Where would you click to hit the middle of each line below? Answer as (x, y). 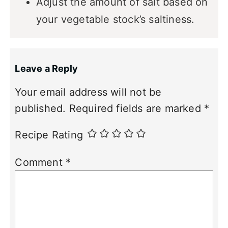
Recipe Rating (49, 135)
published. (40, 108)
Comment (40, 163)
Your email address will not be (88, 92)
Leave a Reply (47, 68)
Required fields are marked (137, 108)
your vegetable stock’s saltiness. (115, 20)
